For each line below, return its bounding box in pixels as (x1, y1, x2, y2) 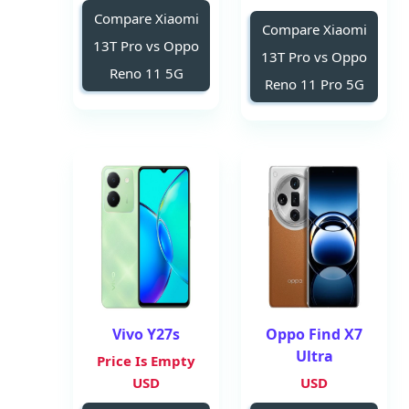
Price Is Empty (97, 351, 195, 370)
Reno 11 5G (109, 64, 184, 82)
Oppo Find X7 (266, 324, 362, 344)
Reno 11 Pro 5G (264, 75, 364, 93)
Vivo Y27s (112, 324, 180, 344)
